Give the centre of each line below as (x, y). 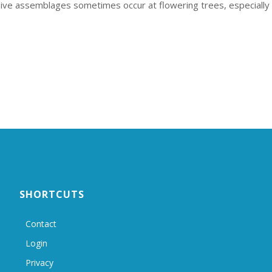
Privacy (39, 263)
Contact (41, 224)
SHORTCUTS (52, 194)
